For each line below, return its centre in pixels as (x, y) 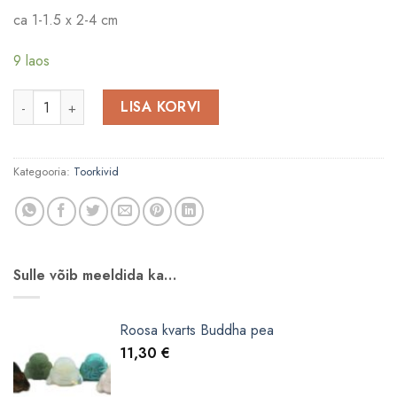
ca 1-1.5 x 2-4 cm (66, 19)
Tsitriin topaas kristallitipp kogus (113, 99)
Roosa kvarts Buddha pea (197, 330)
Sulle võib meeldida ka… (95, 276)
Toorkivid (96, 172)
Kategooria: (43, 172)
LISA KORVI (161, 107)
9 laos (31, 60)
